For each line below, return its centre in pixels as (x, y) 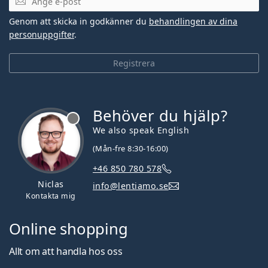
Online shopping (68, 229)
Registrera (134, 63)
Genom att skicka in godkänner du (79, 21)
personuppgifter (42, 34)
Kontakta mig (51, 196)
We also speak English (141, 130)
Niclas (51, 184)
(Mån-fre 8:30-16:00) (131, 148)
